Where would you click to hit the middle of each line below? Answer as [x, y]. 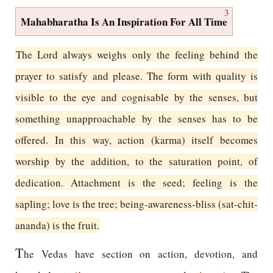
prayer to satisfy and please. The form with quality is [136, 76]
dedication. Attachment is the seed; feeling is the [136, 183]
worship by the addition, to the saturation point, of [136, 161]
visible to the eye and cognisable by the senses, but [136, 97]
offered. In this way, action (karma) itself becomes [136, 140]
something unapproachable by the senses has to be [136, 119]
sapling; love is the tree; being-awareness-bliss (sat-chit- [136, 204]
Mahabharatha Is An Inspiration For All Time [124, 22]
